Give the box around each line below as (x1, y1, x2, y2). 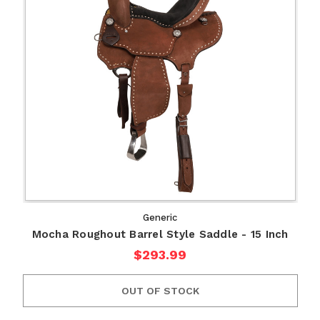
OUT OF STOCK (121, 285, 199, 297)
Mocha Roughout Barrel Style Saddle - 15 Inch (31, 228, 289, 241)
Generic (143, 212, 177, 224)
